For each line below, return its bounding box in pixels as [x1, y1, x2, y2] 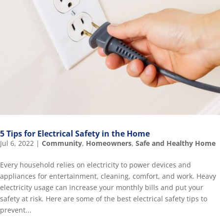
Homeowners [86, 138, 132, 148]
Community [42, 138, 82, 148]
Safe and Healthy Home [136, 138, 216, 148]
